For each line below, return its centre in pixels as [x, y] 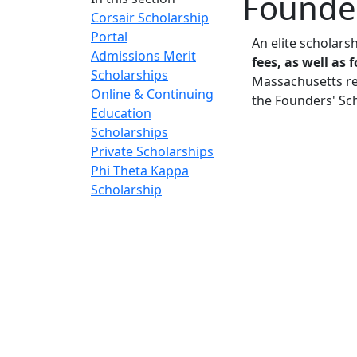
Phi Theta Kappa [140, 170]
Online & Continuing [152, 94]
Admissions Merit [143, 55]
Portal [109, 36]
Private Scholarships [152, 151]
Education [121, 113]
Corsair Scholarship [150, 17]
